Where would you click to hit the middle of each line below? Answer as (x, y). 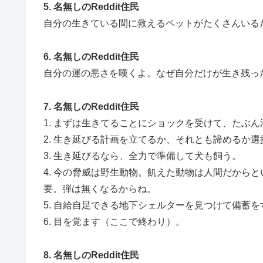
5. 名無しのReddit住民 (91, 7)
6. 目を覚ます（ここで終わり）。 (114, 221)
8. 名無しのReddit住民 (91, 255)
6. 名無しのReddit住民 (91, 56)
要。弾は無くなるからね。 (100, 188)
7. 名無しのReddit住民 (91, 106)
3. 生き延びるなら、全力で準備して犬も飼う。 (142, 156)
